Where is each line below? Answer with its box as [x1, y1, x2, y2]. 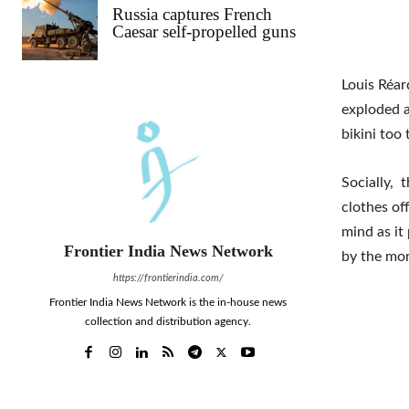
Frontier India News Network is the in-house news [49, 297, 287, 309]
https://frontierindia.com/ [112, 273, 224, 284]
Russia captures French [112, 5, 273, 25]
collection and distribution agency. [85, 316, 251, 328]
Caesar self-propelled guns [112, 22, 297, 42]
